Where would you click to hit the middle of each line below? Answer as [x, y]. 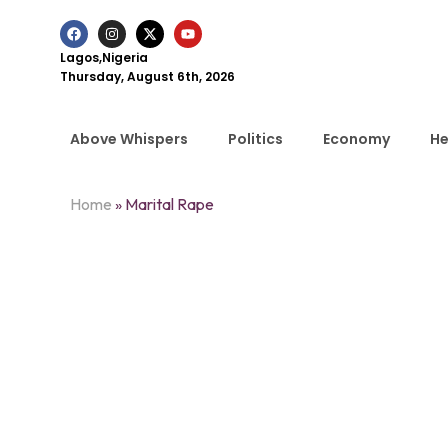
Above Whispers [129, 139]
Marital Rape [169, 204]
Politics [255, 139]
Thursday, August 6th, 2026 [147, 76]
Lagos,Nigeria [104, 57]
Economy [356, 139]
